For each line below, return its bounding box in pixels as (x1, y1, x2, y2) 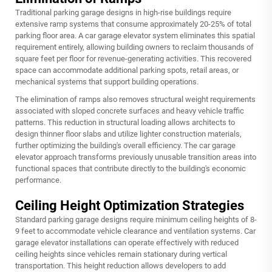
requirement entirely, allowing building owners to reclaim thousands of (15, 42, 254, 52)
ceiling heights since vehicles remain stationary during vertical (15, 250, 227, 259)
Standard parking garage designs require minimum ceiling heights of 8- (15, 215, 257, 224)
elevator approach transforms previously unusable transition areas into (15, 152, 256, 161)
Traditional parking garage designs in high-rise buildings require (15, 8, 231, 17)
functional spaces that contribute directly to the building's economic (15, 164, 246, 173)
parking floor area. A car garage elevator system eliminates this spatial (15, 31, 255, 40)
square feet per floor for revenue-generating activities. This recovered (15, 54, 251, 63)
